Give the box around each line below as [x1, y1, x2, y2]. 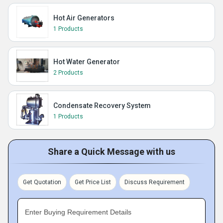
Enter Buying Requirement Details [25, 208, 131, 216]
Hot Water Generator [53, 58, 120, 66]
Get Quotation [23, 179, 61, 186]
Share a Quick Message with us [48, 146, 175, 157]
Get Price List [75, 179, 111, 186]
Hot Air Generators [53, 14, 114, 22]
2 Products [53, 69, 83, 76]
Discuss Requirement [124, 179, 185, 186]
